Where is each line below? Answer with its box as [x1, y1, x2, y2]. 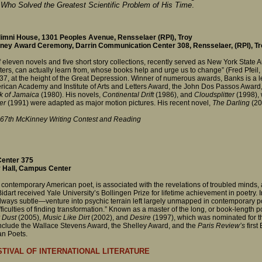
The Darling [212, 99, 250, 108]
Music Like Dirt [43, 213, 91, 222]
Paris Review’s [198, 221, 245, 230]
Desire [128, 213, 153, 222]
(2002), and [91, 213, 128, 222]
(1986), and [156, 91, 194, 99]
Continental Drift [101, 91, 156, 99]
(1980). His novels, [39, 91, 101, 99]
